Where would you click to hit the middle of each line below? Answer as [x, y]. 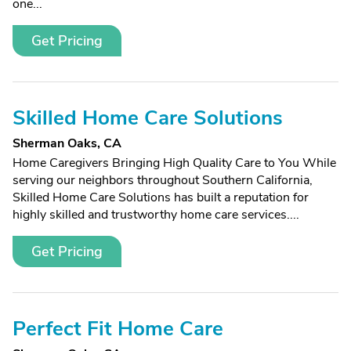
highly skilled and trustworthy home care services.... [156, 215]
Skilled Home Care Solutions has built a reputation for [161, 197]
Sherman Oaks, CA [67, 143]
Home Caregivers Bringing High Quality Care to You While [174, 163]
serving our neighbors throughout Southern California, [163, 180]
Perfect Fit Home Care [118, 329]
